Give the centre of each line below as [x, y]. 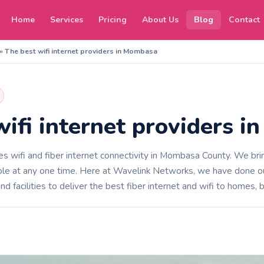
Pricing [113, 20]
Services [67, 20]
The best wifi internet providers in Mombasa [81, 51]
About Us [161, 20]
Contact [245, 20]
